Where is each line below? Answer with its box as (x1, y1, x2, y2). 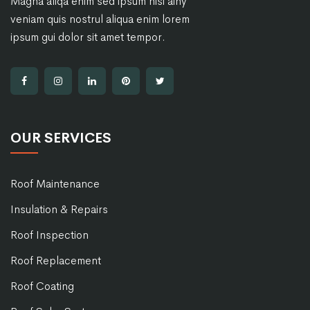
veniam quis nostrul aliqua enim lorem (10, 12, 190, 27)
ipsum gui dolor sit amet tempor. (10, 30, 165, 45)
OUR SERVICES (10, 129, 111, 147)
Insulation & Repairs (10, 202, 108, 217)
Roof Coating (10, 279, 74, 294)
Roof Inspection (10, 228, 89, 243)
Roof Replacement (10, 253, 101, 268)
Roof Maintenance (10, 176, 100, 192)
